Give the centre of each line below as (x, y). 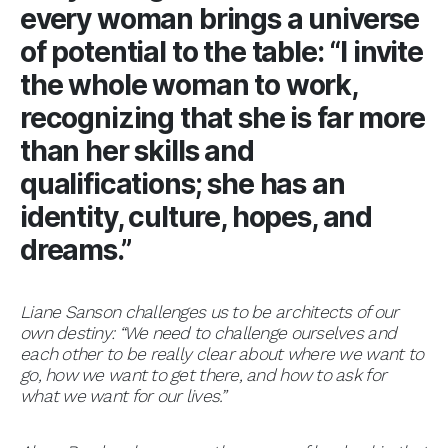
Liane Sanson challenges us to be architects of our (209, 311)
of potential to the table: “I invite (221, 51)
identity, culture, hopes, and (196, 216)
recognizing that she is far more (222, 117)
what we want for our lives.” (123, 395)
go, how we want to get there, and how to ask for (203, 374)
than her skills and (137, 150)
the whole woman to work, (188, 84)
